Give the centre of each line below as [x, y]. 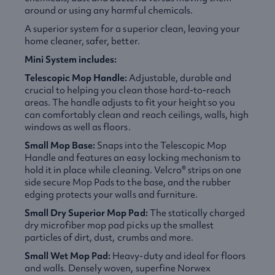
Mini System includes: [71, 60]
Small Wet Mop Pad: [68, 256]
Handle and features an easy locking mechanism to [133, 158]
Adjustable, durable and [179, 78]
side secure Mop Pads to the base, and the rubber [128, 182]
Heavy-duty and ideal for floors [178, 256]
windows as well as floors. [78, 127]
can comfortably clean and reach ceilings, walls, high [137, 115]
